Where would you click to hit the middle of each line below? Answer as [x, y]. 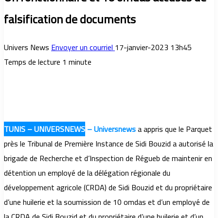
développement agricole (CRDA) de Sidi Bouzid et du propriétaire [108, 188]
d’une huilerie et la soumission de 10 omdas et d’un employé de [107, 202]
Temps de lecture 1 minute [48, 62]
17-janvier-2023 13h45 [153, 47]
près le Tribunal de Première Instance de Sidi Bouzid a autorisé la [109, 144]
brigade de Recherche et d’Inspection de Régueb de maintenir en [108, 158]
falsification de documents [70, 19]
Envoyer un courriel [82, 47]
